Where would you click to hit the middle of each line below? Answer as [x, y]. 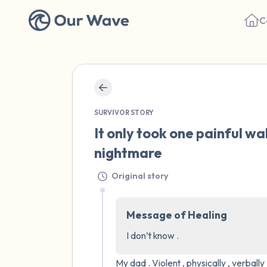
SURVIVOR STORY [124, 113]
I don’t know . [153, 235]
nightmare [128, 153]
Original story [140, 176]
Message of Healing [177, 215]
